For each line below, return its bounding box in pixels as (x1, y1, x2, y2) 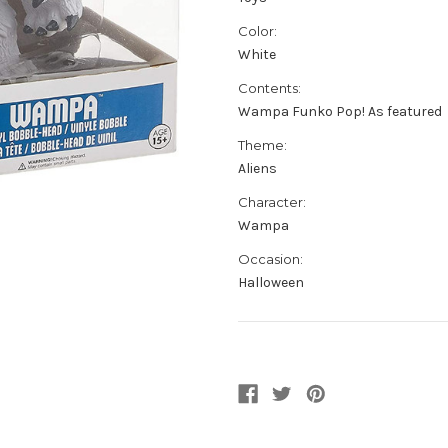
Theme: (238, 137, 287, 154)
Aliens (238, 160, 277, 178)
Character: (238, 194, 306, 211)
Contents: (238, 80, 301, 97)
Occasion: (238, 251, 303, 268)
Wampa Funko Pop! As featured (238, 103, 442, 121)
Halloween (238, 274, 304, 292)
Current (238, 351, 288, 368)
